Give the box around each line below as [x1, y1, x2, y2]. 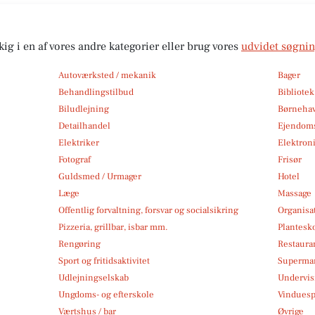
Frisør [278, 153, 302, 165]
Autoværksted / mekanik [58, 69, 156, 81]
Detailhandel [58, 120, 110, 131]
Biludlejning [58, 103, 109, 115]
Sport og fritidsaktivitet [58, 255, 150, 266]
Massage [278, 187, 312, 199]
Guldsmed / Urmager [58, 170, 141, 182]
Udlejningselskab [58, 271, 129, 283]
